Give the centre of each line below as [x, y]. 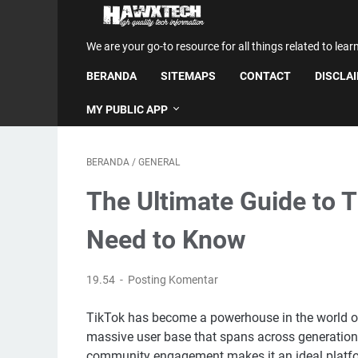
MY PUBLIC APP [127, 109]
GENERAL [159, 162]
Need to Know [166, 240]
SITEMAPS [188, 76]
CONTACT [265, 76]
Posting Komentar [173, 280]
